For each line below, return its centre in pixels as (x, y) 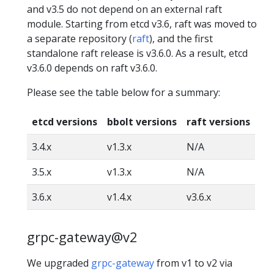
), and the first (181, 39)
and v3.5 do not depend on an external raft (124, 9)
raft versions (218, 122)
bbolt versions (142, 122)
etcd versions (65, 122)
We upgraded (59, 263)
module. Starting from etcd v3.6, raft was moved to (142, 24)
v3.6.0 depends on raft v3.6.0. (92, 68)
